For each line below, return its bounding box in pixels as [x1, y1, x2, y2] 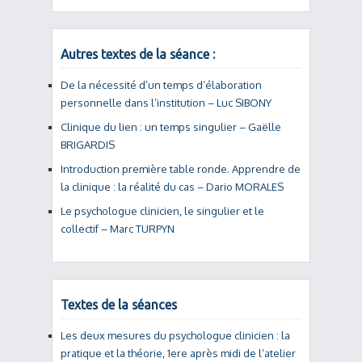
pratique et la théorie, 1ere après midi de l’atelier [61, 347, 296, 360]
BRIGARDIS [61, 138, 115, 151]
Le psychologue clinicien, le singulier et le [61, 204, 264, 217]
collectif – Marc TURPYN [61, 222, 175, 235]
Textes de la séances [61, 297, 177, 312]
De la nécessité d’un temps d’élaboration [61, 78, 262, 91]
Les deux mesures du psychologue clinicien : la [61, 329, 290, 342]
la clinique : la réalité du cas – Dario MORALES [61, 180, 284, 193]
